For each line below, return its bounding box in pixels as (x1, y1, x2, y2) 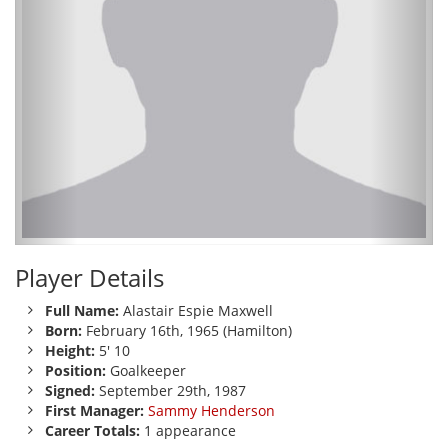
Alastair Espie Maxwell (119, 301, 273, 320)
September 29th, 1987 (95, 381, 246, 400)
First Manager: (45, 401, 144, 420)
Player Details (15, 261, 164, 294)
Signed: (45, 381, 95, 400)
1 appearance (140, 421, 236, 440)
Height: (45, 341, 95, 360)
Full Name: (45, 301, 119, 320)
